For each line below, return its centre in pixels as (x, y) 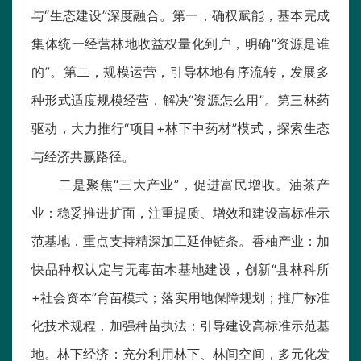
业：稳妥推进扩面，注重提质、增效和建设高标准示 (180, 213)
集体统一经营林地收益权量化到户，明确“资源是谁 (180, 44)
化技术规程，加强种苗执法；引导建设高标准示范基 (180, 326)
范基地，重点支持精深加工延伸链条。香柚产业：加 (180, 241)
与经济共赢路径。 (83, 157)
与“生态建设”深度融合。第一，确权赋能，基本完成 (180, 16)
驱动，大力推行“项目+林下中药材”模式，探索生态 (180, 129)
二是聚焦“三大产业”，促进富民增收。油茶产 (180, 185)
